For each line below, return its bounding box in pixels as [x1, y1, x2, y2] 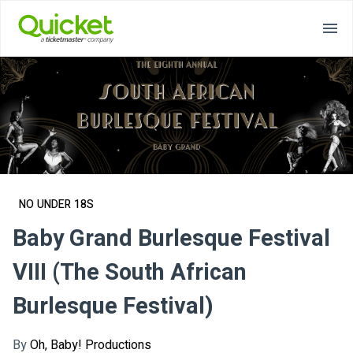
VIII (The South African [13, 256, 247, 290]
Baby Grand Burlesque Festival [13, 222, 330, 256]
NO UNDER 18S [19, 196, 95, 214]
